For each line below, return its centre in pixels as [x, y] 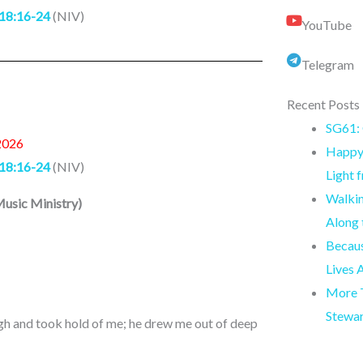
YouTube [326, 25]
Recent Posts [323, 105]
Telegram [327, 65]
